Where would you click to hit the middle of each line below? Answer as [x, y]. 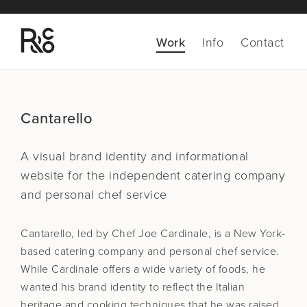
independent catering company [197, 175]
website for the [65, 175]
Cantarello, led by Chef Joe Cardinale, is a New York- [153, 234]
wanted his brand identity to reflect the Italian [133, 287]
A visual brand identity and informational [135, 156]
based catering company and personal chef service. [150, 251]
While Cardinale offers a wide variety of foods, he [143, 269]
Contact [262, 42]
